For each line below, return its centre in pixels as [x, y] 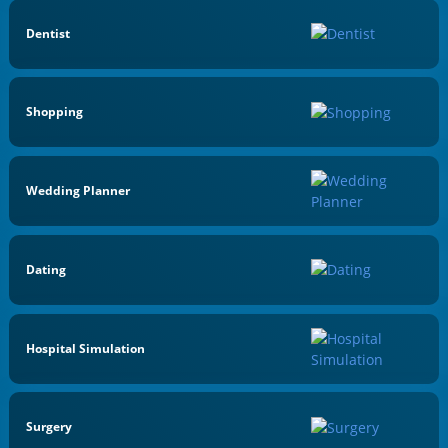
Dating [46, 269]
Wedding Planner [78, 190]
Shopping [55, 112]
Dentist [48, 33]
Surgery [49, 427]
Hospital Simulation [86, 348]
